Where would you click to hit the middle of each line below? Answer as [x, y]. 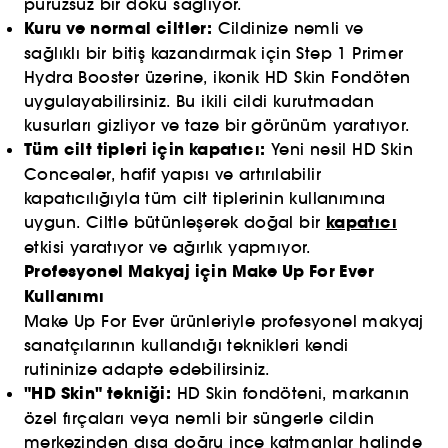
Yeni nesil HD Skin [339, 149]
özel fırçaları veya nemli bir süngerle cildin [199, 418]
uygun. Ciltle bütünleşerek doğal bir [175, 222]
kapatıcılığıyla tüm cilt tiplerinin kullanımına [205, 198]
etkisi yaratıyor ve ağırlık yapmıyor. [167, 247]
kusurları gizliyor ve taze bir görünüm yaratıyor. [217, 125]
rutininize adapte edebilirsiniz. [147, 369]
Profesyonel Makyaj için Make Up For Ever [199, 271]
